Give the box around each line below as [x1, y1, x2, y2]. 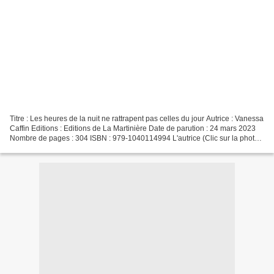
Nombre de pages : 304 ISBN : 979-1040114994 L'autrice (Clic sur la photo [10, 133, 259, 143]
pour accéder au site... [10, 143, 83, 152]
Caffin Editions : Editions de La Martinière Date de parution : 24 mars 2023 [10, 124, 256, 133]
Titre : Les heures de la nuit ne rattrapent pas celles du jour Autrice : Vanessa [10, 114, 264, 123]
